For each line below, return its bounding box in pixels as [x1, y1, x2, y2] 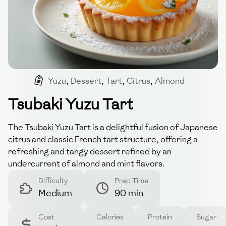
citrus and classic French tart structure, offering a [8, 134, 198, 145]
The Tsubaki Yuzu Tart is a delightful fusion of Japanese [8, 122, 218, 133]
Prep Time [115, 176, 148, 186]
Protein [148, 212, 172, 222]
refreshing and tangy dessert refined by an [8, 146, 172, 157]
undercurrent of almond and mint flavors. [8, 158, 164, 169]
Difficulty [38, 176, 68, 186]
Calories [96, 212, 124, 222]
